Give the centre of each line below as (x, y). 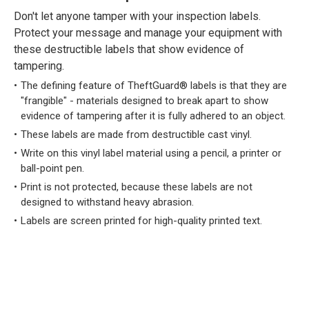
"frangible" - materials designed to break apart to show (144, 101)
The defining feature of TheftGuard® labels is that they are (154, 86)
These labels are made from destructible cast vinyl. (136, 134)
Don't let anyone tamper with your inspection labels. (137, 16)
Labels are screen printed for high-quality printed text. (141, 221)
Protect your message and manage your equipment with (148, 33)
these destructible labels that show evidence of (129, 49)
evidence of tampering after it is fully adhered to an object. (153, 116)
